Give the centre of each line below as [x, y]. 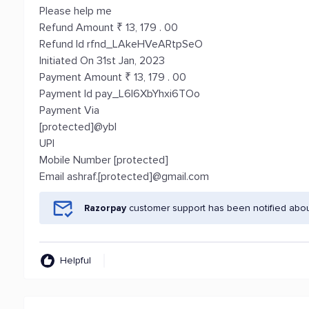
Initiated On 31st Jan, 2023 [102, 61]
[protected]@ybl [78, 127]
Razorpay [106, 208]
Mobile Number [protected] [104, 160]
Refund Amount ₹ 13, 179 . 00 [109, 28]
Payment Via [70, 110]
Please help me [76, 11]
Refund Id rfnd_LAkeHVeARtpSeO [121, 44]
